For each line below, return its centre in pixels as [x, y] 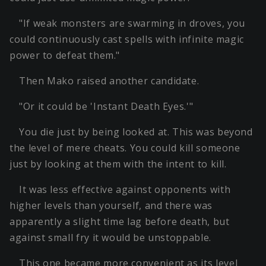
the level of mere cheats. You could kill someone [125, 148]
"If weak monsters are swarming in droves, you [132, 23]
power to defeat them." [65, 56]
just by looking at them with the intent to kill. [118, 164]
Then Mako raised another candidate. [109, 81]
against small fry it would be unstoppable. [110, 238]
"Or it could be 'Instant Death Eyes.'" [106, 107]
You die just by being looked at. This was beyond [136, 132]
